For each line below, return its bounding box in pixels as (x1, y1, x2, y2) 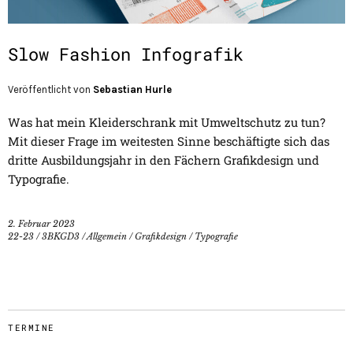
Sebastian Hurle (93, 83, 172, 95)
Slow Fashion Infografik (8, 42, 243, 65)
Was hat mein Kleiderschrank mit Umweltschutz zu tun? (8, 113, 325, 130)
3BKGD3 (42, 230, 80, 242)
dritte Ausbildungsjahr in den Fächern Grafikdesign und (8, 151, 319, 168)
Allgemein (87, 230, 127, 242)
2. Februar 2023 (8, 217, 75, 229)
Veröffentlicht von (8, 83, 93, 95)
